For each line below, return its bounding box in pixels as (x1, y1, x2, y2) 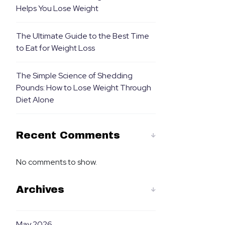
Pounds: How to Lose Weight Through (16, 82, 151, 93)
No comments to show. (16, 157, 97, 167)
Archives (16, 184, 64, 195)
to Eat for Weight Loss (16, 43, 95, 53)
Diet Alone (16, 94, 54, 105)
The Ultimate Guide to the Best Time (16, 31, 149, 41)
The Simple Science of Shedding (16, 70, 133, 81)
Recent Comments (16, 130, 120, 141)
